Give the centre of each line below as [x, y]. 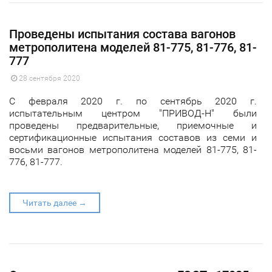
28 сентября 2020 [49, 78]
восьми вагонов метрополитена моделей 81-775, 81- [133, 149]
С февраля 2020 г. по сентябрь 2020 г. [133, 101]
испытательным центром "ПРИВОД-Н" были [133, 113]
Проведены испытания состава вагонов [122, 34]
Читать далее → [55, 202]
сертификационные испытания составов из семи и [133, 137]
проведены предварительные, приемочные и [133, 125]
